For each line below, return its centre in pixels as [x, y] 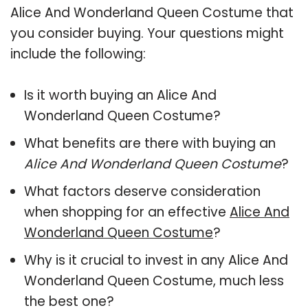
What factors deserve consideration [142, 191]
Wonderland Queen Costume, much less [154, 280]
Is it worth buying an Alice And [120, 95]
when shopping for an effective [127, 212]
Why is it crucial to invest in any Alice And [156, 260]
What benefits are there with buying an [150, 143]
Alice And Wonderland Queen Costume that [152, 12]
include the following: [78, 54]
